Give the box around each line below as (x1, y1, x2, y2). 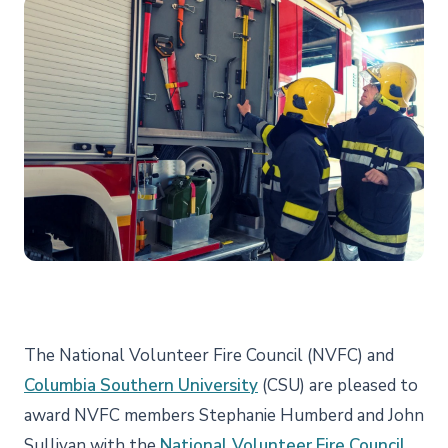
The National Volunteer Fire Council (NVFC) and (24, 343, 394, 367)
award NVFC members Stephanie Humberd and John (24, 403, 424, 427)
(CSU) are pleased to (258, 373, 418, 397)
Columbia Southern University (24, 373, 258, 397)
